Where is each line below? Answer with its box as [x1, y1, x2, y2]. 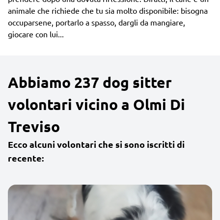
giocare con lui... [8, 28, 64, 39]
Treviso [8, 117, 60, 136]
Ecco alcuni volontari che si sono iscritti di [8, 138, 185, 150]
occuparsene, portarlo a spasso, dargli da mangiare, [8, 17, 185, 27]
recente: [8, 152, 44, 164]
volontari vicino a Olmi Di [8, 95, 185, 113]
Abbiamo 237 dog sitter [8, 73, 172, 91]
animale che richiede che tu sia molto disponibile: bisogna [8, 5, 208, 15]
